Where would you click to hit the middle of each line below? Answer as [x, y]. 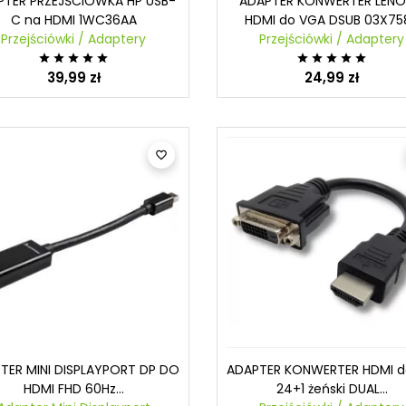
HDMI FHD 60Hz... [73, 389]
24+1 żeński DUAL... [332, 389]
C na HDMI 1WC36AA [73, 20]
